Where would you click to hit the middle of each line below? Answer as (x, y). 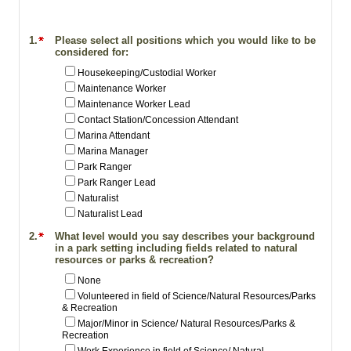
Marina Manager (113, 152)
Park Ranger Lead (117, 183)
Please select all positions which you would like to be (185, 41)
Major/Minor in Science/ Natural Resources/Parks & (186, 324)
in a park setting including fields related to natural (176, 248)
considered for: (91, 52)
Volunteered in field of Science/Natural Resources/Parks (197, 297)
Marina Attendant (114, 136)
